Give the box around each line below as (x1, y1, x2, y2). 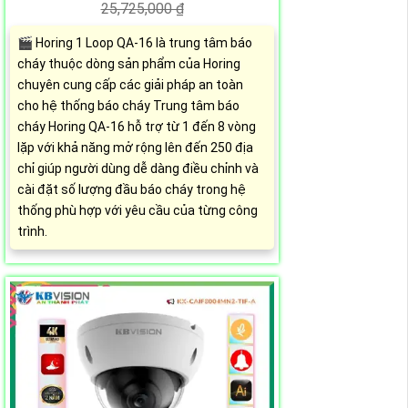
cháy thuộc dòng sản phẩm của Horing (17, 56, 240, 71)
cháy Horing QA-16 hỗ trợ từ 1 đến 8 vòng (17, 118, 256, 134)
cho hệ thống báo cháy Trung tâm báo (17, 97, 240, 113)
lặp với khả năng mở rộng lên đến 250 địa (17, 139, 253, 155)
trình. (17, 223, 47, 239)
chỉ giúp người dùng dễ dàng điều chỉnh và (17, 160, 259, 176)
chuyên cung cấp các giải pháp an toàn (17, 76, 243, 92)
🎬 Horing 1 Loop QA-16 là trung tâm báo (17, 35, 252, 50)
